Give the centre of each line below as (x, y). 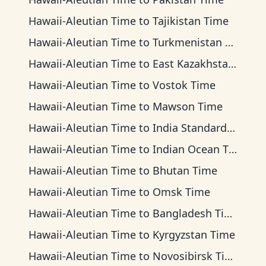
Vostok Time (184, 85)
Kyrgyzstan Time (194, 235)
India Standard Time (190, 128)
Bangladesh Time (188, 213)
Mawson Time (188, 106)
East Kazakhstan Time (190, 64)
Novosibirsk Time (189, 256)
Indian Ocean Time (191, 149)
